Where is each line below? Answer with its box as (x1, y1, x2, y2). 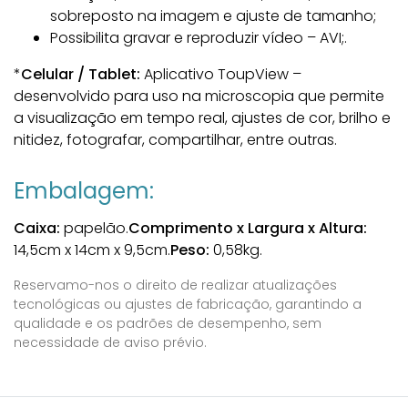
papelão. (60, 218, 128, 240)
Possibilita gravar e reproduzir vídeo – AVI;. (50, 27, 347, 49)
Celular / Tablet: (21, 64, 140, 86)
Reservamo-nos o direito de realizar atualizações (14, 276, 337, 295)
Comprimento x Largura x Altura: (128, 218, 367, 240)
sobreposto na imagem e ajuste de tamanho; (50, 5, 376, 27)
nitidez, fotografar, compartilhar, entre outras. (14, 129, 337, 151)
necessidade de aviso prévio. (14, 333, 207, 352)
